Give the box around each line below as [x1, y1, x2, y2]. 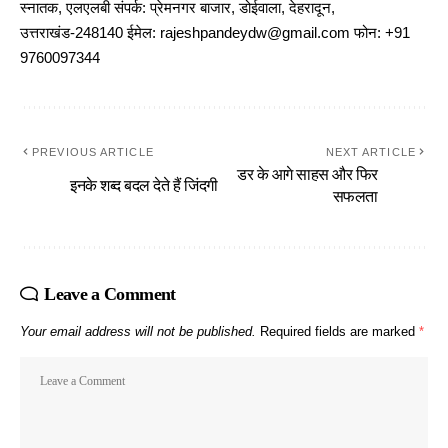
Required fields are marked [260, 324, 419, 340]
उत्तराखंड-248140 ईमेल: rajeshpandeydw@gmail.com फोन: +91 [20, 25, 410, 42]
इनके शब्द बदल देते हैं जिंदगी [70, 177, 218, 195]
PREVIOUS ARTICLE [32, 146, 154, 159]
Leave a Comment [44, 284, 176, 305]
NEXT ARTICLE [325, 146, 416, 159]
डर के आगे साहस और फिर [236, 166, 378, 184]
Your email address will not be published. [20, 324, 256, 340]
